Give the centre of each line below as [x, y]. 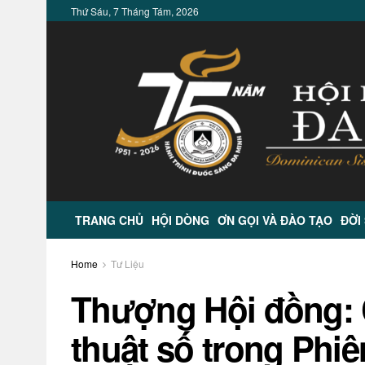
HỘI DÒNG [180, 220]
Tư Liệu [128, 264]
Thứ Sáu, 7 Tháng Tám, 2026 [135, 11]
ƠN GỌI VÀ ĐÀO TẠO [275, 220]
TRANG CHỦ [109, 220]
